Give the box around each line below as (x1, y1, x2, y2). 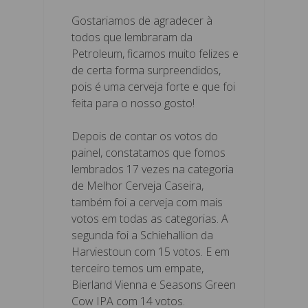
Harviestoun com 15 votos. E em (71, 243, 230, 259)
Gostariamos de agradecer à (71, 12, 212, 28)
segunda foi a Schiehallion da (71, 227, 213, 243)
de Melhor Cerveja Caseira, (71, 177, 203, 193)
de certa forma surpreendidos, (71, 62, 221, 78)
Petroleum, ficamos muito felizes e (71, 45, 239, 61)
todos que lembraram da (71, 29, 192, 45)
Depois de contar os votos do (71, 128, 218, 144)
